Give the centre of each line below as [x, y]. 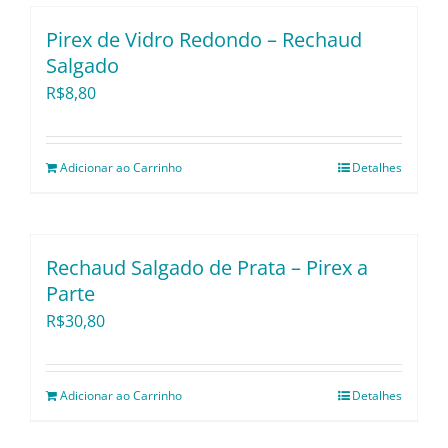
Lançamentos [367, 88]
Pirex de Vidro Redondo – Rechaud [204, 40]
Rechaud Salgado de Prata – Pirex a [207, 268]
